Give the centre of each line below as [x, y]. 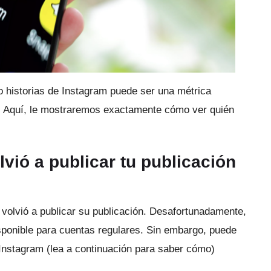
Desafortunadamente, [198, 212]
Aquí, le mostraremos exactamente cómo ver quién [119, 110]
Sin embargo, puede [191, 230]
